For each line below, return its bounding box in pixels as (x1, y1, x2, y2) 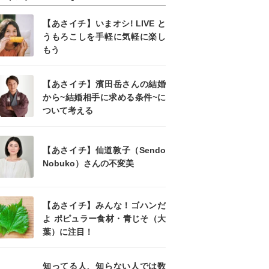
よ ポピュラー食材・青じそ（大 (43, 214, 166, 223)
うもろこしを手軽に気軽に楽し (43, 32, 166, 41)
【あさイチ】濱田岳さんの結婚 (43, 79, 166, 89)
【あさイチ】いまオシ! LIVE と (43, 19, 166, 28)
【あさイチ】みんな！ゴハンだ (43, 201, 166, 210)
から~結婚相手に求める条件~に (43, 92, 166, 102)
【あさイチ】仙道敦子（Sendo (43, 145, 166, 155)
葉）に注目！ (43, 227, 93, 237)
